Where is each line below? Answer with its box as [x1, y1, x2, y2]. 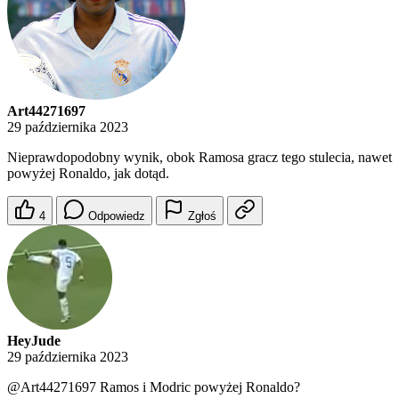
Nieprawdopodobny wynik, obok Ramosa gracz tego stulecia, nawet [7, 150, 392, 166]
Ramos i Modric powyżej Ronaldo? [96, 379, 300, 395]
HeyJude [7, 333, 61, 349]
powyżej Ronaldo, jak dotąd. [7, 166, 169, 182]
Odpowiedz [88, 209, 145, 224]
